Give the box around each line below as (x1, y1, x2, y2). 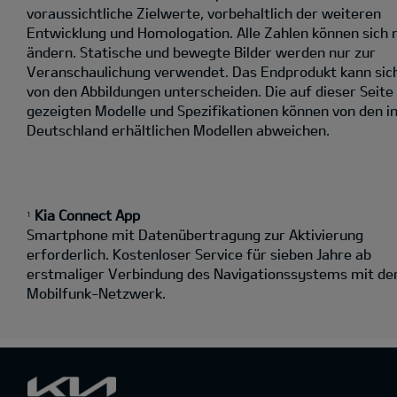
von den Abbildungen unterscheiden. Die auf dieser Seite (27, 82, 393, 100)
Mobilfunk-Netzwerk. (27, 284, 166, 302)
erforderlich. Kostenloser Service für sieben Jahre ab (27, 245, 371, 263)
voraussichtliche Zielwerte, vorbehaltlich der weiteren (27, 4, 381, 22)
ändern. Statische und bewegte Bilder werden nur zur (27, 43, 376, 61)
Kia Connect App (35, 206, 140, 224)
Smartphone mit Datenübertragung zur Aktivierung (27, 226, 363, 244)
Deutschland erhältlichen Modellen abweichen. (27, 121, 330, 139)
